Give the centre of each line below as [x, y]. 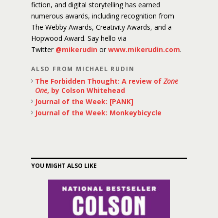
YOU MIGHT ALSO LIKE [64, 166]
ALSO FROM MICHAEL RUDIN [83, 69]
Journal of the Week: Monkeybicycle [98, 113]
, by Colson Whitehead [86, 90]
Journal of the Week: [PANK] [84, 101]
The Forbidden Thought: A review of [99, 81]
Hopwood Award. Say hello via [79, 38]
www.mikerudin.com [144, 49]
